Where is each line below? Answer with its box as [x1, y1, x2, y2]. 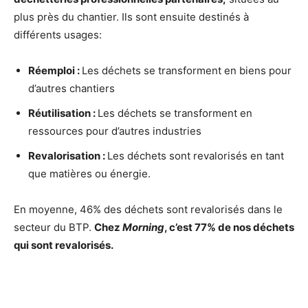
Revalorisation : [28, 148, 107, 162]
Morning [122, 220, 164, 234]
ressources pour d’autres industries [28, 124, 201, 137]
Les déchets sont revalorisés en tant [107, 148, 284, 162]
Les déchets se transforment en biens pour [82, 63, 291, 77]
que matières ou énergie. [28, 166, 151, 180]
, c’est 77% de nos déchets [164, 220, 294, 234]
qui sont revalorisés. [14, 238, 113, 252]
